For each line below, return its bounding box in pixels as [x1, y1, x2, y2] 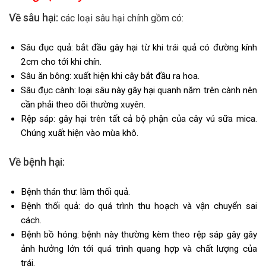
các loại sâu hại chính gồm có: [58, 12, 183, 24]
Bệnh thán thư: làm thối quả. [20, 186, 130, 197]
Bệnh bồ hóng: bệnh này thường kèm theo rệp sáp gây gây [20, 229, 257, 240]
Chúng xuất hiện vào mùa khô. [20, 128, 138, 139]
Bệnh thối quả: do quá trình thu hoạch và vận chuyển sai [20, 200, 257, 211]
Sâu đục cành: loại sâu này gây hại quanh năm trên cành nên [20, 85, 257, 96]
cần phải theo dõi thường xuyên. [20, 99, 145, 110]
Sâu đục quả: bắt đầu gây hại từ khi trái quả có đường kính [20, 42, 257, 53]
